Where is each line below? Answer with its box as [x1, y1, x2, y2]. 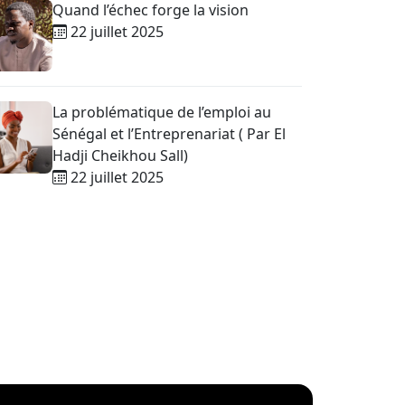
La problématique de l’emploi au [52, 102, 271, 122]
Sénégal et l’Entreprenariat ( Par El [52, 124, 286, 144]
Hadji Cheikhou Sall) [52, 146, 188, 165]
